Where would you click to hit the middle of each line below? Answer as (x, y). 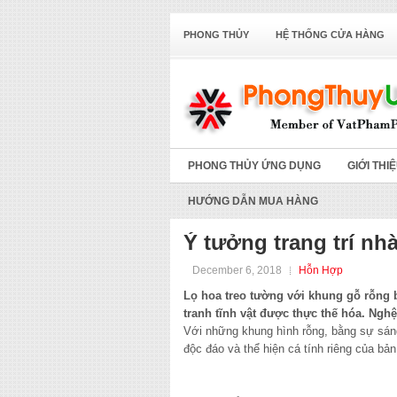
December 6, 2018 (237, 270)
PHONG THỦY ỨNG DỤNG (254, 166)
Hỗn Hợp (321, 270)
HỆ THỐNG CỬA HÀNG (330, 35)
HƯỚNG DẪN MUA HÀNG (253, 201)
